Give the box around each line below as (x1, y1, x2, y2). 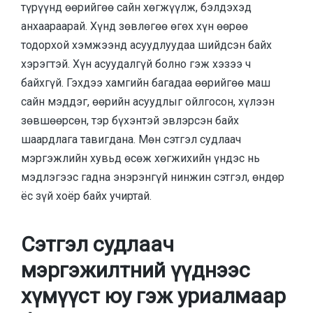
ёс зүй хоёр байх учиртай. (21, 189, 152, 203)
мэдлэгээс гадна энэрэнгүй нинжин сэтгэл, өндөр (21, 170, 284, 184)
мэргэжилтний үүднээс (21, 258, 250, 283)
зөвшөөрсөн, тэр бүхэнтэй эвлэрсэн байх (21, 113, 239, 127)
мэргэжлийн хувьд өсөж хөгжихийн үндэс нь (21, 151, 260, 165)
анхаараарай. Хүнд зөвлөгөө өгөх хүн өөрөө (21, 19, 248, 33)
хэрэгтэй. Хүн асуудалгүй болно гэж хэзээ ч (21, 57, 251, 71)
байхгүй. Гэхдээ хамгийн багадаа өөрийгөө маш (21, 75, 270, 89)
